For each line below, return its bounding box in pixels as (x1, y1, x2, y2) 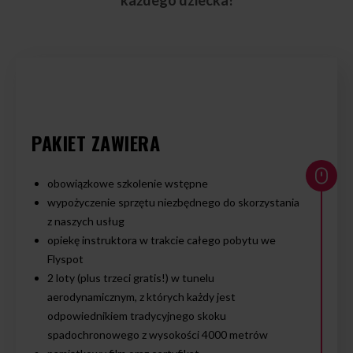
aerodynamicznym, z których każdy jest (47, 290, 236, 303)
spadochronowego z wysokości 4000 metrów (47, 328, 268, 341)
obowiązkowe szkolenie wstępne (47, 176, 208, 190)
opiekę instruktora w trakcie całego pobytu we (47, 233, 276, 247)
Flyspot (47, 252, 84, 266)
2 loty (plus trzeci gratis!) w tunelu (47, 271, 214, 284)
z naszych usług (47, 214, 124, 228)
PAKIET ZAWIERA (32, 128, 160, 157)
